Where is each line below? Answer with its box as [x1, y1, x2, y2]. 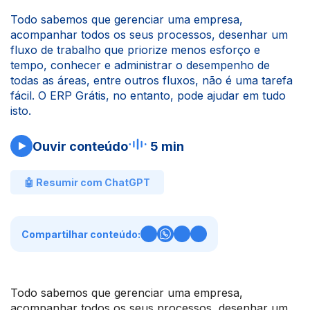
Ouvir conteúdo [33, 138, 128, 154]
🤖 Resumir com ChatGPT [24, 176, 150, 188]
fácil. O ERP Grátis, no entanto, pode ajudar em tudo [10, 89, 286, 102]
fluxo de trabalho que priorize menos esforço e [10, 43, 260, 57]
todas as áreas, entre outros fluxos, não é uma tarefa [10, 73, 293, 87]
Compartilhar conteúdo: [21, 228, 140, 240]
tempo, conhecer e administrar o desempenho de [10, 58, 270, 72]
